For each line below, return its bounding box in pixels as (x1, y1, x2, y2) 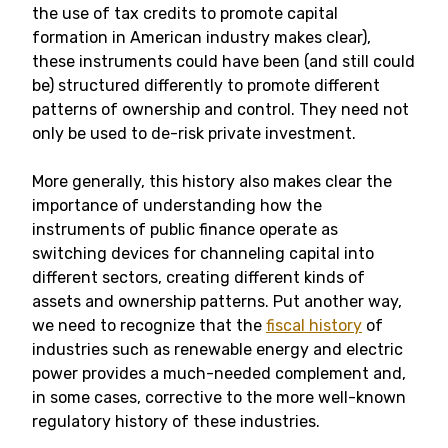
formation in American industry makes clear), (32, 28, 371, 47)
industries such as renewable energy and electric (32, 340, 403, 359)
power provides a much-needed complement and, (32, 364, 406, 383)
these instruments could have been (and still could (32, 52, 415, 71)
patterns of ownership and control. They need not (32, 100, 409, 119)
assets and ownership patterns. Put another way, (32, 292, 402, 311)
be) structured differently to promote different (32, 76, 380, 95)
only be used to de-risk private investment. (32, 124, 356, 143)
